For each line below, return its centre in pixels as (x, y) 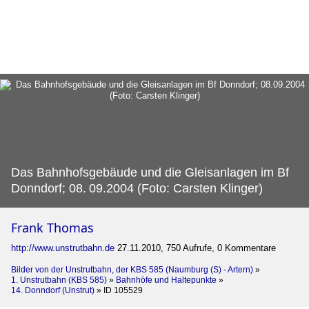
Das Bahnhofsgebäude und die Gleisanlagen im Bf (150, 172)
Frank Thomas (52, 228)
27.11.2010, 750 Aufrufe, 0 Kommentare (197, 248)
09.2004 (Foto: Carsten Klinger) (176, 188)
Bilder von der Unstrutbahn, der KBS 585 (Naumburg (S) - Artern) (132, 270)
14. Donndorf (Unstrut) (53, 290)
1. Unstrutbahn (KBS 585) (59, 280)
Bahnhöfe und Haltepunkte (166, 280)
